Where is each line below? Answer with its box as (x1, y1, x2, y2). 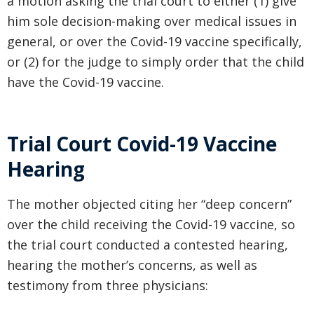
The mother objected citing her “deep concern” (7, 196, 292, 213)
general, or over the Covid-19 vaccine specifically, (7, 33, 302, 50)
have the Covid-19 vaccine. (7, 74, 164, 91)
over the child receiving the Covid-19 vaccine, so (7, 216, 295, 233)
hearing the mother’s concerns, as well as (7, 257, 257, 274)
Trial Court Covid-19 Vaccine (7, 130, 277, 158)
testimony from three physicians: (7, 277, 208, 294)
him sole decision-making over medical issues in (7, 13, 296, 30)
